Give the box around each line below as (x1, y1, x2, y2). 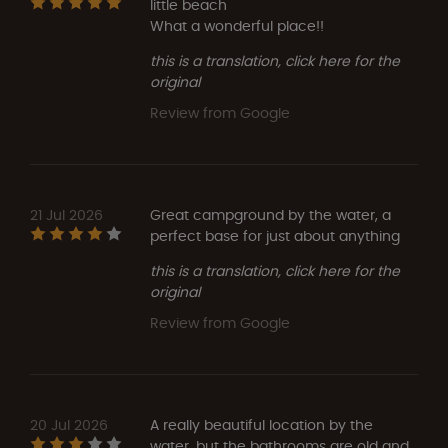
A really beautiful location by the (150, 414, 373, 435)
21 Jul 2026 (30, 204, 103, 225)
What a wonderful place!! (150, 15, 324, 36)
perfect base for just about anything (150, 225, 400, 246)
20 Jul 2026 (30, 414, 108, 435)
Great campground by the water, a (150, 204, 391, 225)
